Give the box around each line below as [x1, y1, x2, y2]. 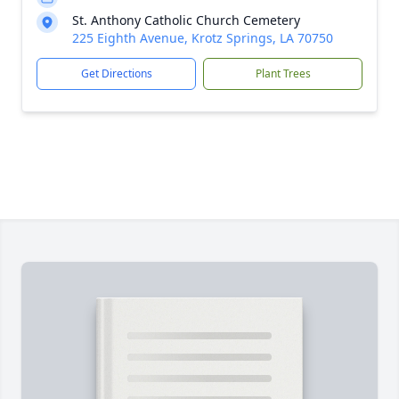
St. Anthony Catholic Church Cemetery [72, 12, 300, 28]
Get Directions [80, 66, 152, 81]
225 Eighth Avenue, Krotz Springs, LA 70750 [72, 29, 333, 46]
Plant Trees [255, 66, 311, 81]
